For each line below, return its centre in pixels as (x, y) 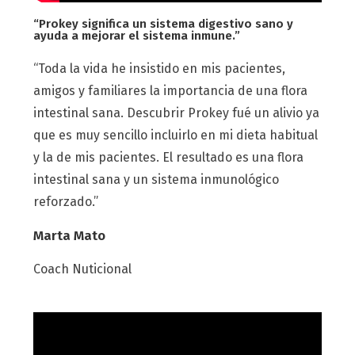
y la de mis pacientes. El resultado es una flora (169, 158)
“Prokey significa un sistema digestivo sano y (164, 24)
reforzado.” (66, 202)
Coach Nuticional (83, 269)
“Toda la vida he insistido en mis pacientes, (160, 69)
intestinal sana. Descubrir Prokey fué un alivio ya (177, 113)
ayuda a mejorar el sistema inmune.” (137, 36)
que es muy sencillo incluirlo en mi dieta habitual (176, 136)
